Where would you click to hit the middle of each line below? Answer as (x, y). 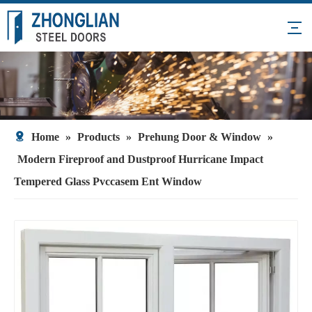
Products (99, 137)
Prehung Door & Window (200, 137)
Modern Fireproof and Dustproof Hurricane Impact (140, 159)
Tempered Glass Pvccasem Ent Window (108, 181)
